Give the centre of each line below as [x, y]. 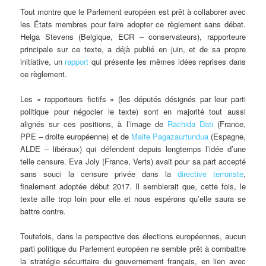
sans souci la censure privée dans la [99, 174]
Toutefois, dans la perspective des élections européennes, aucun [133, 236]
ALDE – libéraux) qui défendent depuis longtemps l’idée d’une [133, 149]
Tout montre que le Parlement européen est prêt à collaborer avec [133, 12]
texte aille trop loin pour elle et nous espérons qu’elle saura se [133, 199]
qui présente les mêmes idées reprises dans [167, 62]
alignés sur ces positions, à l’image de [94, 124]
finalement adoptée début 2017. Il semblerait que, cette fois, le [133, 186]
